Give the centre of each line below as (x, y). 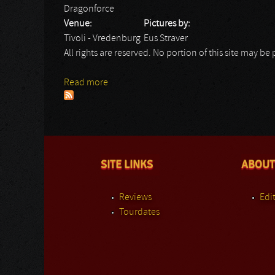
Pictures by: (168, 24)
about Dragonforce (146, 83)
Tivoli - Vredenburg (102, 39)
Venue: (79, 24)
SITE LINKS (127, 165)
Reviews (135, 198)
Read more (86, 83)
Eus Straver (166, 39)
